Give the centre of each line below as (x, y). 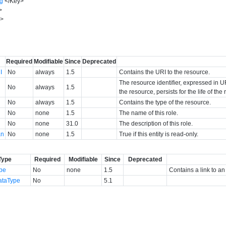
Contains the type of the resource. (165, 102)
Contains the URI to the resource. (165, 72)
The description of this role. (156, 123)
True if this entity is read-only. (159, 134)
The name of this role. (149, 113)
